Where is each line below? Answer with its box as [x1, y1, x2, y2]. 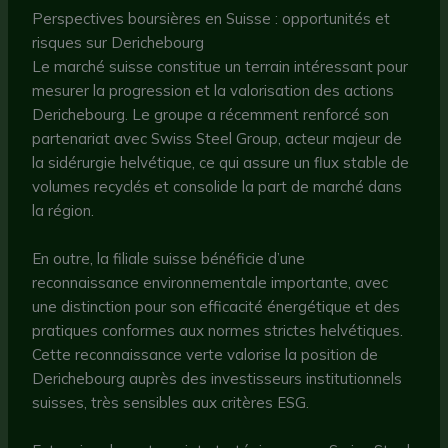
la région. [32, 201, 95, 221]
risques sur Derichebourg [32, 33, 205, 53]
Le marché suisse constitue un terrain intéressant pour [32, 57, 409, 77]
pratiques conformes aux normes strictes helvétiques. [32, 321, 404, 341]
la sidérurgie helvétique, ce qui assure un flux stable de [32, 153, 410, 173]
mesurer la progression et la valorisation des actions [32, 81, 395, 101]
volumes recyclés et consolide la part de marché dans [32, 177, 403, 197]
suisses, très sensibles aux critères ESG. [32, 393, 310, 413]
